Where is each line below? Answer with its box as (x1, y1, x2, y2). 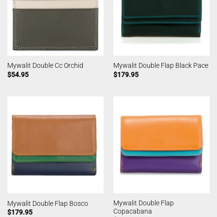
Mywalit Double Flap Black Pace (113, 62, 208, 70)
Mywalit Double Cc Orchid (7, 62, 83, 70)
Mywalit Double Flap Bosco (7, 199, 88, 207)
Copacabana (113, 207, 152, 216)
